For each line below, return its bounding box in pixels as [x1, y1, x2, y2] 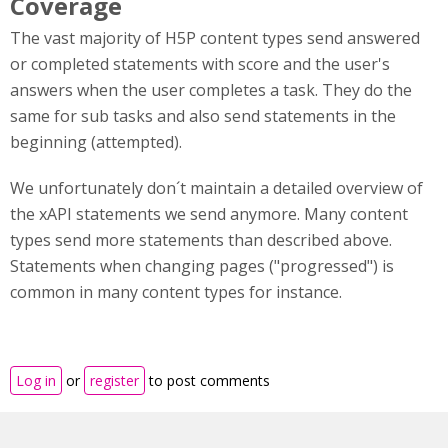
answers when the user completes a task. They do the [10, 79, 412, 101]
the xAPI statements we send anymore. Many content [10, 203, 408, 225]
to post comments [145, 371, 270, 390]
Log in [16, 371, 56, 390]
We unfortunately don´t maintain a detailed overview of [10, 177, 423, 199]
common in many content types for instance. [10, 281, 342, 303]
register [90, 371, 139, 390]
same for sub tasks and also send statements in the [10, 105, 396, 127]
